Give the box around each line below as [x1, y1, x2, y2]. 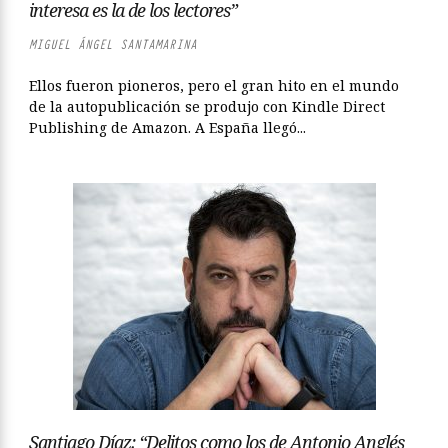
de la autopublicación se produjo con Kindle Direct [29, 97, 385, 116]
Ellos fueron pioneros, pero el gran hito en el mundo [29, 76, 399, 95]
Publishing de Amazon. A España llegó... [29, 118, 306, 137]
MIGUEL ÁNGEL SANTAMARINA [29, 36, 197, 53]
